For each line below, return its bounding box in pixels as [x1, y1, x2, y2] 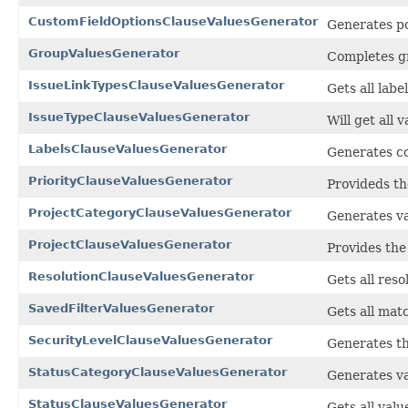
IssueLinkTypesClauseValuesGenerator [28, 77, 284, 92]
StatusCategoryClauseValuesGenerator [28, 364, 287, 379]
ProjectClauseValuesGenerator [28, 237, 231, 251]
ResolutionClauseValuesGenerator [28, 269, 254, 283]
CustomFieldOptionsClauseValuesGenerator [28, 14, 318, 28]
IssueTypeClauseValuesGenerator [28, 109, 250, 124]
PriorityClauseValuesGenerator [28, 173, 232, 188]
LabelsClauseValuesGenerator [28, 141, 227, 156]
